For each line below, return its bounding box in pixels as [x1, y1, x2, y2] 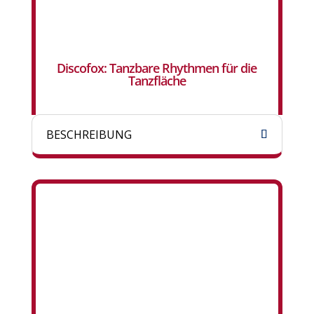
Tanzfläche [128, 72, 186, 90]
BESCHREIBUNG [46, 127, 132, 143]
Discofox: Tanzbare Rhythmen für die [57, 60, 257, 77]
